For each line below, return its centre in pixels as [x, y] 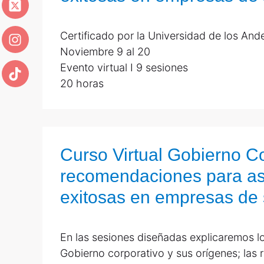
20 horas [82, 83]
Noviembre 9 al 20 [105, 52]
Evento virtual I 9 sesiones [124, 67]
